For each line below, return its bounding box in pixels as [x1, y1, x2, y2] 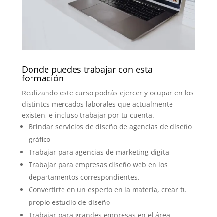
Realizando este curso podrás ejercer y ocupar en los [21, 88, 194, 97]
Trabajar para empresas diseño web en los [28, 159, 168, 169]
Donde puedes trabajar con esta [21, 63, 153, 75]
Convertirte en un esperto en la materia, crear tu [28, 185, 187, 194]
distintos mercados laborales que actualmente [21, 99, 173, 108]
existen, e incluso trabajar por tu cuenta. [21, 110, 154, 120]
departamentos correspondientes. [28, 172, 139, 182]
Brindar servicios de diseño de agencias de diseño [28, 122, 192, 131]
